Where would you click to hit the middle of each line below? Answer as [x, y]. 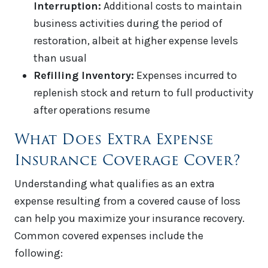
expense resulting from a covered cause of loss [127, 201]
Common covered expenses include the [109, 236]
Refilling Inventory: [84, 76]
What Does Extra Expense [114, 139]
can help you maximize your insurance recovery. [130, 219]
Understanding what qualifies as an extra [115, 184]
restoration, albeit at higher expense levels [136, 41]
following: [39, 253]
